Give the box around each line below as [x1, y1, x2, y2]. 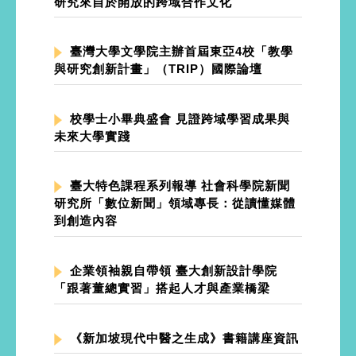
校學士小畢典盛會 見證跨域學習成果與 [70, 111, 290, 126]
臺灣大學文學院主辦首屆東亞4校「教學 [70, 44, 293, 59]
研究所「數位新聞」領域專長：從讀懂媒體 [54, 196, 296, 211]
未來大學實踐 [54, 129, 130, 143]
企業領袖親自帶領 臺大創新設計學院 [70, 264, 277, 278]
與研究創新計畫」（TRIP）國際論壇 [54, 62, 262, 76]
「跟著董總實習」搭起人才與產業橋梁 [54, 281, 270, 296]
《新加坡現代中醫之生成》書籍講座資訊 [70, 331, 299, 345]
